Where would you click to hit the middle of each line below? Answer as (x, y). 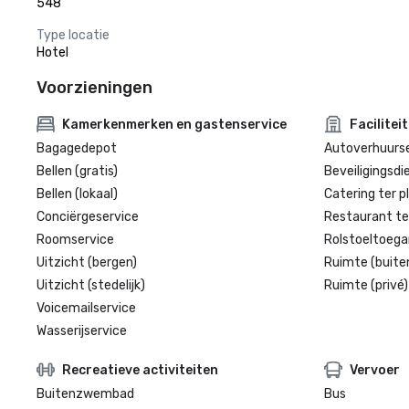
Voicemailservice (86, 308)
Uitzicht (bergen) (87, 262)
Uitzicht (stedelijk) (91, 285)
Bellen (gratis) (77, 171)
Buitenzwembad (85, 394)
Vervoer (374, 370)
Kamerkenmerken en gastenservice (174, 124)
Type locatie (73, 35)
